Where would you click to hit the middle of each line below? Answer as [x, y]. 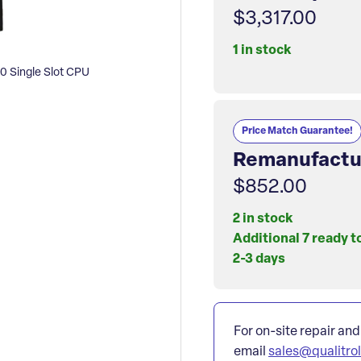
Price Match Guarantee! [297, 131]
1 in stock [262, 51]
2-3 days [259, 260]
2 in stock [263, 220]
